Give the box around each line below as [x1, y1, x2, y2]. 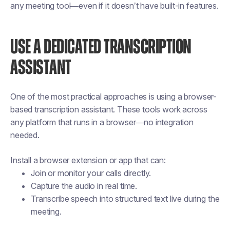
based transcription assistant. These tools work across [10, 104, 207, 114]
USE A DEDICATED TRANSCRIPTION [10, 37, 191, 57]
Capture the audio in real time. [31, 181, 138, 191]
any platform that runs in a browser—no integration [10, 117, 194, 127]
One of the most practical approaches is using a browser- [10, 91, 217, 102]
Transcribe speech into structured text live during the [31, 194, 220, 204]
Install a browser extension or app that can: [10, 155, 166, 165]
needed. [10, 130, 40, 140]
